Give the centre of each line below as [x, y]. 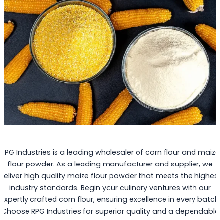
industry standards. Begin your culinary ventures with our [110, 188]
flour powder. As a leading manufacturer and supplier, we [110, 164]
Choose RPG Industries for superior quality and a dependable [110, 211]
